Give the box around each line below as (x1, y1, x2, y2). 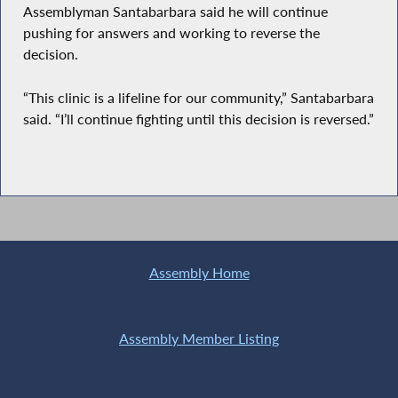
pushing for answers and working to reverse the (22, 24, 320, 43)
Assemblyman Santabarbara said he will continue (22, 3, 328, 21)
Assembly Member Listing (119, 329, 279, 347)
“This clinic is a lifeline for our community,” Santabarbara (22, 88, 374, 107)
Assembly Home (148, 264, 250, 283)
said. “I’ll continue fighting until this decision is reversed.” (22, 109, 374, 128)
